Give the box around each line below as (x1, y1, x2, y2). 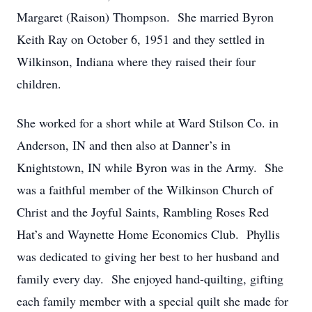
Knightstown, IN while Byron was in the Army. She (17, 159, 283, 175)
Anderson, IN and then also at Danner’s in (17, 136, 231, 153)
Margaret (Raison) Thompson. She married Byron (17, 8, 274, 25)
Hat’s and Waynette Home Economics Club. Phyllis (17, 226, 280, 242)
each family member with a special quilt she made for (17, 292, 288, 309)
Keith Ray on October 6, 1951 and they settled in (17, 31, 265, 47)
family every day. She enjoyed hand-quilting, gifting (17, 270, 283, 287)
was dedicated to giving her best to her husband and (17, 248, 279, 265)
